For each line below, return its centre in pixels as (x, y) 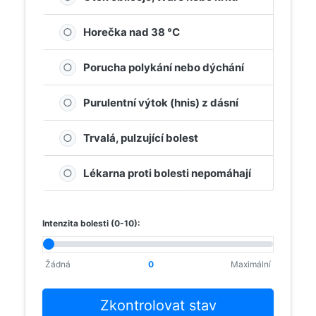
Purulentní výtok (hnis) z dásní (161, 103)
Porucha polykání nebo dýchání (164, 68)
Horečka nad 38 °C (132, 32)
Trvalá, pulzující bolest (141, 138)
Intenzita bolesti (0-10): (91, 224)
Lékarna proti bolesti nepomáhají (167, 174)
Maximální (251, 264)
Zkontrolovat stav (158, 305)
